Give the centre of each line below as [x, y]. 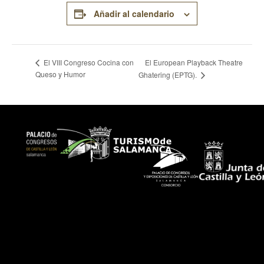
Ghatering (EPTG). [169, 75]
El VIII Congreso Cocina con [88, 62]
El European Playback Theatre [194, 62]
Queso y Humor [60, 74]
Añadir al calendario [134, 14]
